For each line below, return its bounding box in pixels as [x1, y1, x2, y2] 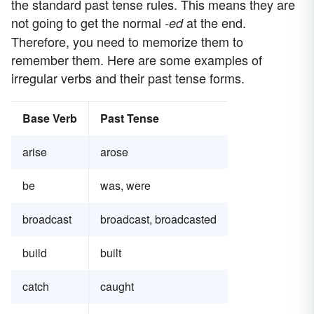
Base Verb [22, 110, 77, 127]
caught [100, 278, 134, 295]
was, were [100, 177, 151, 194]
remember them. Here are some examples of [11, 50, 262, 69]
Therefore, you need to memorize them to [11, 32, 243, 51]
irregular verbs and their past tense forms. [11, 69, 245, 88]
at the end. [183, 13, 246, 32]
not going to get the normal [11, 13, 165, 32]
